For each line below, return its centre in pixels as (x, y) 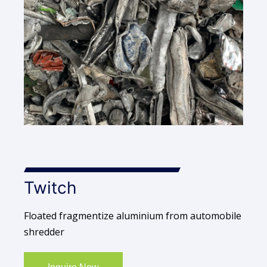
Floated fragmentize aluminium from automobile (133, 216)
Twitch (50, 188)
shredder (44, 232)
